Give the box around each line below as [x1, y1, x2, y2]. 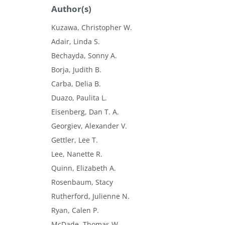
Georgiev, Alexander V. [51, 121, 127, 131]
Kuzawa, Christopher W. [51, 23, 132, 33]
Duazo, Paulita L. [51, 93, 107, 103]
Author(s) [51, 3, 91, 15]
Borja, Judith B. [51, 65, 101, 75]
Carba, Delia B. [51, 79, 101, 89]
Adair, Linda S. [51, 37, 100, 47]
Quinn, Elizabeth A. [51, 163, 116, 173]
